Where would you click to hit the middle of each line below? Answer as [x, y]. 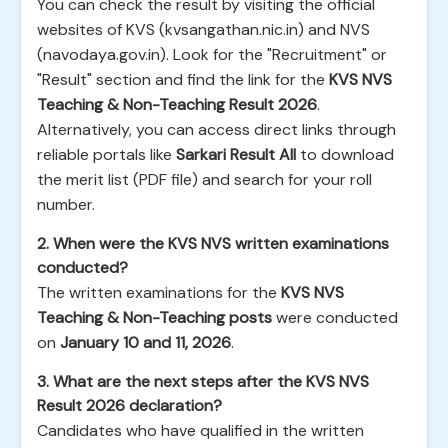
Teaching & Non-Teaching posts [154, 317]
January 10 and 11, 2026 [145, 342]
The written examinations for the [159, 292]
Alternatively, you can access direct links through [216, 129]
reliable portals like [106, 154]
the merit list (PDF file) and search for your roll [204, 179]
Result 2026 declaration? [129, 405]
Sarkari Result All [236, 154]
